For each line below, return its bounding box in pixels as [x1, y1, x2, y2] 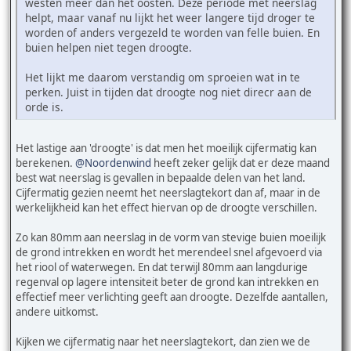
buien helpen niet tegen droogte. [25, 39, 192, 55]
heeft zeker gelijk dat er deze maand [151, 155, 330, 170]
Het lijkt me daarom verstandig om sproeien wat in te [25, 69, 300, 85]
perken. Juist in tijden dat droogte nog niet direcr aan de [25, 84, 312, 100]
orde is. [25, 99, 63, 114]
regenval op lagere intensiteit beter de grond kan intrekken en [16, 274, 319, 289]
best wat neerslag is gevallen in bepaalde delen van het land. [16, 170, 306, 185]
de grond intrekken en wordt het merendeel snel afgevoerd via [16, 244, 322, 259]
